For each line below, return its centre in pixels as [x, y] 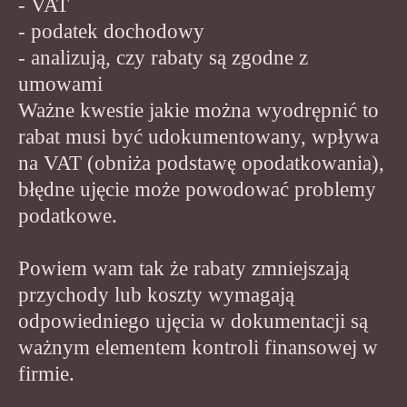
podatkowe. [68, 215]
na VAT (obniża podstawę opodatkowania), [201, 163]
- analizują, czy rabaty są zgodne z [163, 57]
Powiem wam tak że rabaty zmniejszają [184, 268]
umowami [60, 84]
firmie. [46, 373]
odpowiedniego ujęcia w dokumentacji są [193, 321]
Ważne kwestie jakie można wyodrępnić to [199, 110]
